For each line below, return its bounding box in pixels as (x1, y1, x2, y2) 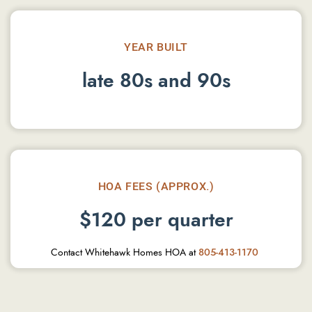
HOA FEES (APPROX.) (97, 178, 214, 193)
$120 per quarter (79, 206, 233, 233)
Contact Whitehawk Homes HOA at (51, 246, 198, 259)
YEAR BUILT (124, 39, 188, 54)
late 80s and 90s (81, 67, 231, 94)
